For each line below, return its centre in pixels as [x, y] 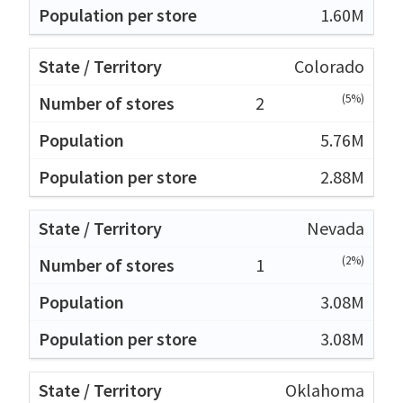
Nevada [336, 228]
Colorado [329, 66]
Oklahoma [325, 390]
